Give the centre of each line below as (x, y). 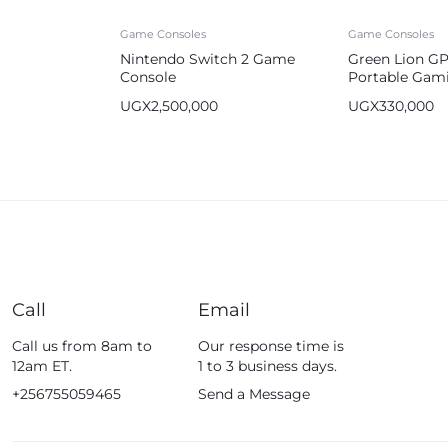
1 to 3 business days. (268, 366)
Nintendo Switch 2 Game (207, 59)
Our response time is (271, 346)
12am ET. (42, 366)
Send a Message (254, 394)
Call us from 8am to (82, 346)
